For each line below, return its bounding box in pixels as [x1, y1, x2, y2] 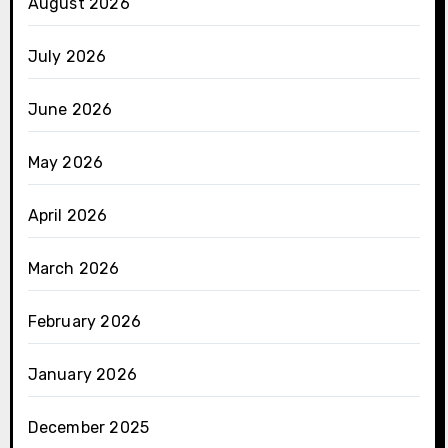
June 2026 [27, 100, 113, 120]
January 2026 [27, 365, 137, 385]
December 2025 [27, 418, 150, 438]
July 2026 [27, 47, 107, 67]
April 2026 [27, 206, 108, 226]
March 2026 [27, 259, 120, 279]
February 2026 [27, 312, 142, 332]
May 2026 [27, 153, 104, 173]
